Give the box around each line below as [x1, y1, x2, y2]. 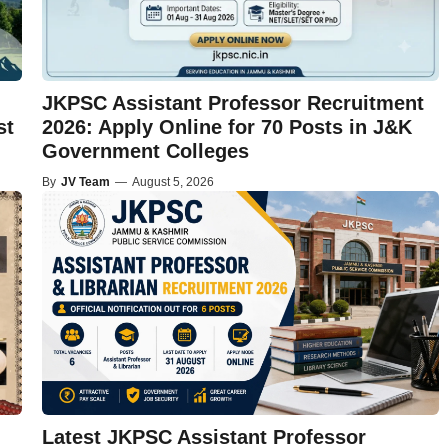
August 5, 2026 [131, 175, 214, 190]
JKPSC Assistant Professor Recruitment [41, 92, 424, 115]
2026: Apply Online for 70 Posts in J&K [41, 116, 412, 139]
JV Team [60, 175, 110, 190]
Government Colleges [41, 140, 249, 163]
